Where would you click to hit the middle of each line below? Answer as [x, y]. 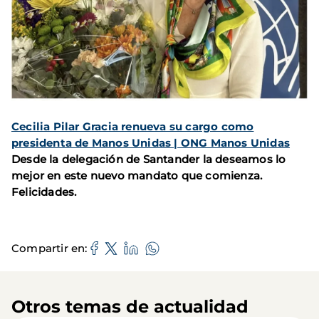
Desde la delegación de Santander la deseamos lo [149, 159]
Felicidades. [44, 192]
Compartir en [48, 249]
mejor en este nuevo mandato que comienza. [137, 175]
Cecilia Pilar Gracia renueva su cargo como [133, 126]
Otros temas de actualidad [130, 306]
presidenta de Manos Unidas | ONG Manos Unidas [151, 142]
